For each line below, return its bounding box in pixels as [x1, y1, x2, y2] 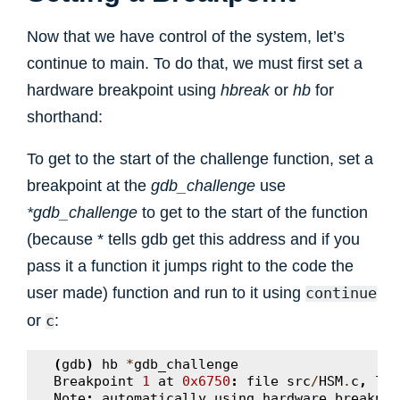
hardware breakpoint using [27, 80, 221, 99]
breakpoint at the [27, 176, 151, 195]
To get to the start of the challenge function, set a [27, 149, 373, 168]
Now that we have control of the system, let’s [27, 27, 345, 46]
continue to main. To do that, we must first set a [27, 54, 362, 72]
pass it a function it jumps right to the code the [27, 256, 354, 275]
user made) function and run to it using [27, 283, 305, 302]
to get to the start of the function [137, 203, 368, 221]
